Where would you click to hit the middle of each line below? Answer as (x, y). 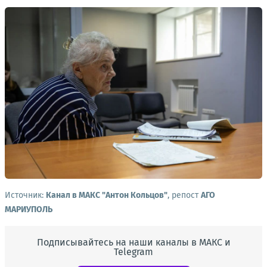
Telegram (133, 252)
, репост (184, 195)
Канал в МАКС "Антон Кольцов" (107, 195)
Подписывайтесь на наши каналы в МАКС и (133, 242)
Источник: (25, 195)
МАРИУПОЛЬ (29, 209)
